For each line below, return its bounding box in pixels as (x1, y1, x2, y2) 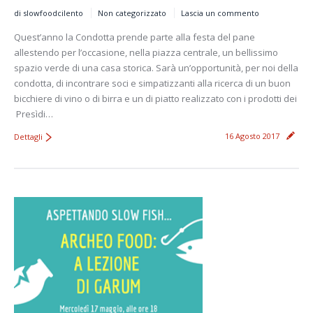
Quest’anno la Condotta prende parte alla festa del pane (14, 30, 255, 43)
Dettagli (14, 131, 43, 142)
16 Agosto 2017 (225, 130, 279, 141)
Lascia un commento (181, 7, 259, 18)
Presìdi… (14, 107, 53, 120)
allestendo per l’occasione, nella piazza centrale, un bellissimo (14, 45, 278, 59)
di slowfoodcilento (14, 7, 83, 18)
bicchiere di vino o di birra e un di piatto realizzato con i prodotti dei (14, 92, 297, 105)
